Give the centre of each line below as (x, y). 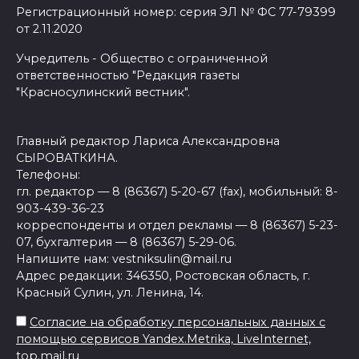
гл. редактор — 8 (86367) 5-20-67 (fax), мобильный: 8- (177, 191)
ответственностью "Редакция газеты (128, 75)
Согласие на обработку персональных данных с (177, 322)
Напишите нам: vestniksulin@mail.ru (124, 258)
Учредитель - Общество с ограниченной (142, 58)
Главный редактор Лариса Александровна (148, 141)
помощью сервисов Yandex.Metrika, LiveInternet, (163, 339)
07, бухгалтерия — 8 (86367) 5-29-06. (126, 242)
